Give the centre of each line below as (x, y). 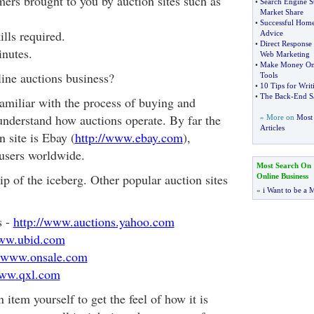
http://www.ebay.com (129, 137)
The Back (275, 96)
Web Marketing (285, 54)
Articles (272, 128)
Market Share (281, 12)
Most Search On (284, 165)
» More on (278, 117)
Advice (271, 33)
